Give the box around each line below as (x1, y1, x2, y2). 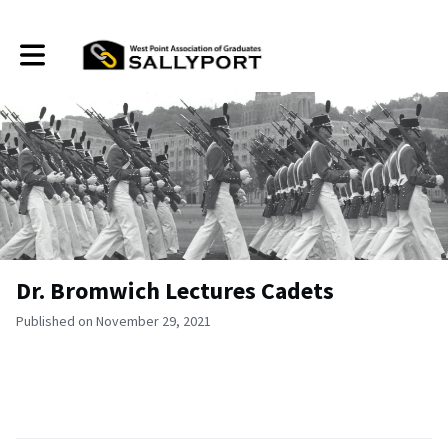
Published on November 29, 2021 (16, 312, 211, 330)
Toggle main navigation (19, 38, 156, 57)
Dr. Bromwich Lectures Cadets (16, 275, 334, 306)
